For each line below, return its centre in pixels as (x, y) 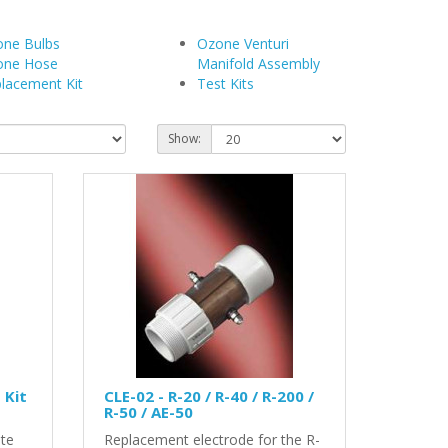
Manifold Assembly (258, 63)
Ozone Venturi (242, 43)
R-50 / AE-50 (149, 411)
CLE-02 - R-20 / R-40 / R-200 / (209, 395)
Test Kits (225, 83)
